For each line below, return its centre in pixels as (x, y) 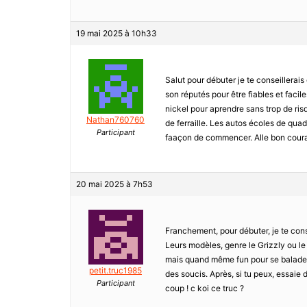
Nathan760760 (115, 120)
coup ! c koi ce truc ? (205, 288)
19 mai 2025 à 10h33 (116, 34)
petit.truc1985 (115, 271)
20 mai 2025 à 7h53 (114, 184)
